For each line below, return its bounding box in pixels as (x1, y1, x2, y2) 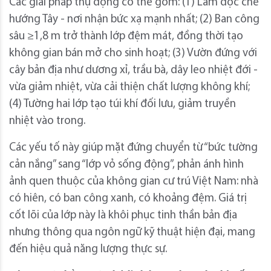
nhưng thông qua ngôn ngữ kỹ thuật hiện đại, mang (9, 226, 255, 238)
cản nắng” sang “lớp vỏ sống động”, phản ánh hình (9, 158, 244, 171)
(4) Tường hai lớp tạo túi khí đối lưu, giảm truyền (9, 98, 236, 110)
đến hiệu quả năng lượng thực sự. (9, 243, 167, 255)
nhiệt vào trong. (9, 115, 85, 127)
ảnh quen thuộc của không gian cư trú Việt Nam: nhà (9, 175, 258, 188)
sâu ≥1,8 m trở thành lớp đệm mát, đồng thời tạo (9, 30, 243, 42)
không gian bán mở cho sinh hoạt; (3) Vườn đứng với (9, 47, 257, 59)
